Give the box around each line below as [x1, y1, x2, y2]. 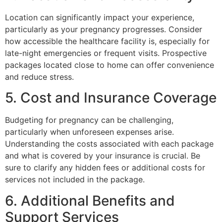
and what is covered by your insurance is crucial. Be [5, 151, 200, 161]
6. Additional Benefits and [5, 192, 175, 209]
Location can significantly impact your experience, [5, 12, 194, 22]
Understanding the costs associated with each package [5, 139, 214, 149]
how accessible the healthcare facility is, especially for [5, 36, 210, 46]
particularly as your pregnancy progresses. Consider [5, 24, 202, 34]
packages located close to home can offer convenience [5, 59, 214, 70]
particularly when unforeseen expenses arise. [5, 127, 174, 137]
